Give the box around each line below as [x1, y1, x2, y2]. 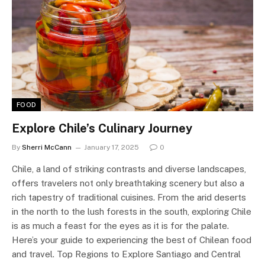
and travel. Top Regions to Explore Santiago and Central [12, 248, 241, 259]
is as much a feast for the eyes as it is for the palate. [12, 220, 229, 231]
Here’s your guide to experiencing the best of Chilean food [12, 234, 251, 245]
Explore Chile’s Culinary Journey [12, 121, 192, 135]
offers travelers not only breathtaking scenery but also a [12, 177, 244, 188]
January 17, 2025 [84, 143, 139, 151]
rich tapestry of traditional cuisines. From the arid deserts [12, 192, 246, 202]
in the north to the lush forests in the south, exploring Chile [12, 206, 251, 216]
